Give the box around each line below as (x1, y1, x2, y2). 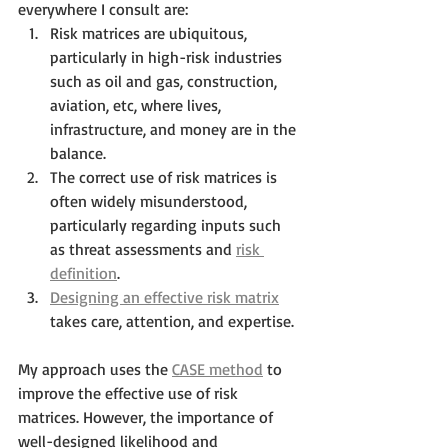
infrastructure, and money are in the (50, 119, 300, 139)
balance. (50, 143, 106, 163)
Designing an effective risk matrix (50, 287, 279, 307)
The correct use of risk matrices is (50, 167, 281, 187)
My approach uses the (18, 359, 172, 379)
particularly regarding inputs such (50, 215, 285, 235)
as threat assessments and (50, 239, 236, 259)
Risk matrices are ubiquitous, (50, 23, 251, 43)
